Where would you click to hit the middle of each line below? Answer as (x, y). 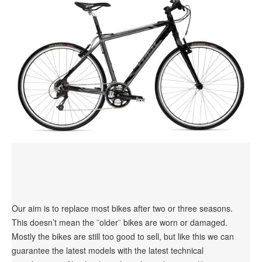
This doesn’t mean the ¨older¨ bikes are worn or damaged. (120, 223)
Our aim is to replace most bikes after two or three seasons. (122, 208)
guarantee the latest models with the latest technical (108, 251)
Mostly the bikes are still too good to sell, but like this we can (123, 237)
